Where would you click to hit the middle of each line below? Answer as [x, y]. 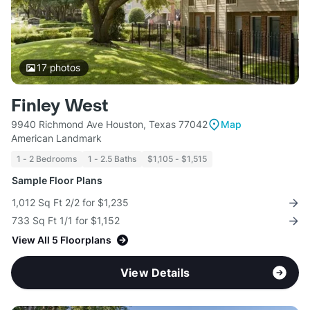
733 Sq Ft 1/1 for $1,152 [66, 221]
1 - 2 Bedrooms [47, 159]
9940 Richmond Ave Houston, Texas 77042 [109, 125]
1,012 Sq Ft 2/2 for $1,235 [70, 203]
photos [63, 68]
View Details [155, 273]
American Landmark [56, 138]
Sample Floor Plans [57, 181]
